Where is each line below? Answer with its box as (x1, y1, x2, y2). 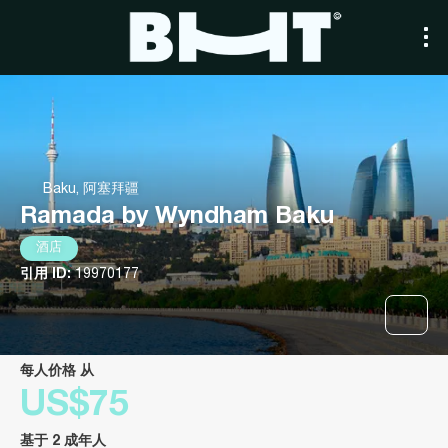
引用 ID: (20, 267, 75, 282)
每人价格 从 (34, 364, 94, 379)
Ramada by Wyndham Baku (20, 205, 334, 230)
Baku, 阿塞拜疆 (42, 182, 139, 197)
